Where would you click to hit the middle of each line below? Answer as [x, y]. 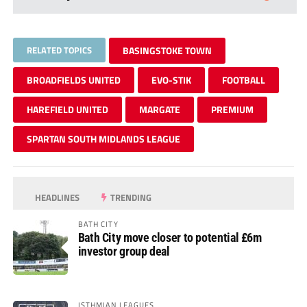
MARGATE [159, 109]
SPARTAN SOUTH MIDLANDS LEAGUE [103, 138]
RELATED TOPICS [59, 50]
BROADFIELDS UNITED [73, 79]
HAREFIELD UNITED [67, 109]
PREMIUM [232, 109]
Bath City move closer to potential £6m [170, 237]
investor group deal [124, 251]
